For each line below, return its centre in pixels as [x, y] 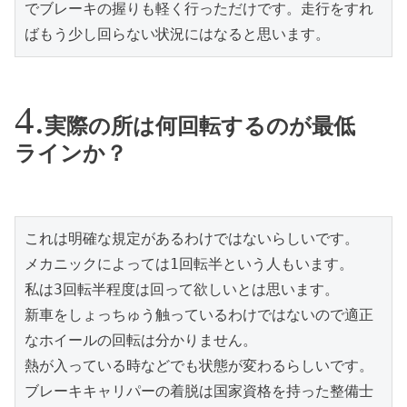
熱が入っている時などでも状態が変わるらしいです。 [199, 365]
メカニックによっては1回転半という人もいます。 [189, 263]
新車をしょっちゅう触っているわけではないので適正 [199, 314]
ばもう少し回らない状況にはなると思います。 [177, 35]
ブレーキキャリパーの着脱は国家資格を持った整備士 [199, 391]
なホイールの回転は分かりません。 [141, 340]
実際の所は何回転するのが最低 [200, 127]
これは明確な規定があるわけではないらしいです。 [192, 238]
